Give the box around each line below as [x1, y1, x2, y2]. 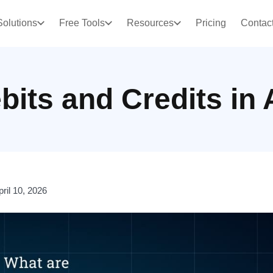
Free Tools [58, 18, 105, 29]
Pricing [195, 18, 226, 29]
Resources [126, 18, 174, 29]
